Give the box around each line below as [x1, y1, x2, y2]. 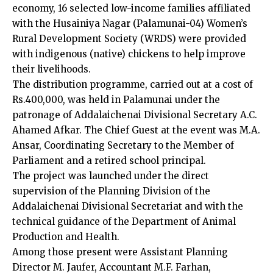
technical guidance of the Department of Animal [12, 215, 236, 227]
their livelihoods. [12, 63, 91, 75]
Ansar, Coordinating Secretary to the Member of [12, 139, 234, 151]
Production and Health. [12, 230, 119, 243]
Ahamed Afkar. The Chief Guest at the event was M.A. [12, 124, 260, 136]
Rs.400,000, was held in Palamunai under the [12, 93, 220, 105]
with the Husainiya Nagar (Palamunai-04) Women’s [12, 17, 247, 29]
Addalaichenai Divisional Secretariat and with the [12, 200, 243, 212]
